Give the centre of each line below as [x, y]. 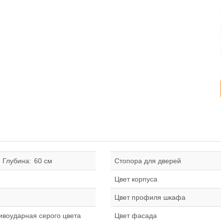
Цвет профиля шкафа [150, 197]
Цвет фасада [136, 216]
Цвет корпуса [136, 179]
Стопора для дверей [148, 161]
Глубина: [17, 161]
